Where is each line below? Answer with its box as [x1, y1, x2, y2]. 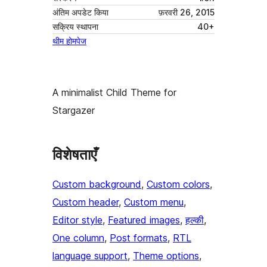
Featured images [108, 214, 180, 226]
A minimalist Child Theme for [52, 86, 176, 99]
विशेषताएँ [52, 146, 97, 164]
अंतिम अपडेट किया [52, 7, 108, 18]
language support [52, 250, 128, 262]
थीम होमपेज [52, 36, 86, 46]
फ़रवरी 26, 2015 [159, 7, 215, 18]
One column [52, 232, 104, 244]
